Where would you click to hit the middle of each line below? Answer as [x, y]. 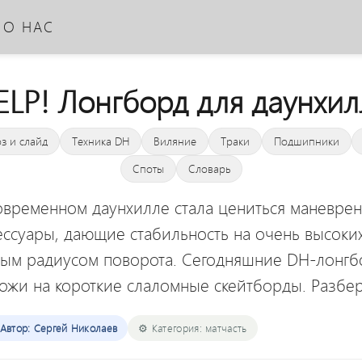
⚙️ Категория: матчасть [193, 328]
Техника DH [101, 141]
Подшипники [307, 141]
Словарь [209, 168]
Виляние [175, 141]
